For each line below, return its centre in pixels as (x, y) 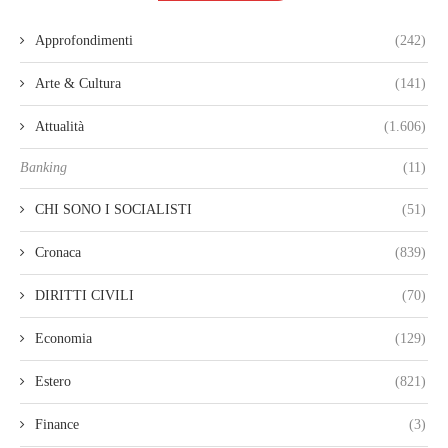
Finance (57, 425)
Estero (53, 382)
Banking (43, 168)
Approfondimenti (84, 41)
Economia (63, 339)
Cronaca (58, 253)
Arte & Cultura (78, 84)
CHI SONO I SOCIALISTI (113, 210)
